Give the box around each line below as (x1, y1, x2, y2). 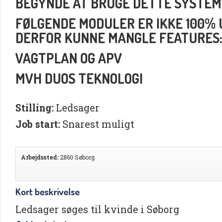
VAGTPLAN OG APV (15, 49, 122, 67)
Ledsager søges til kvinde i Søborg (15, 203, 179, 216)
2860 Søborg (58, 153, 95, 161)
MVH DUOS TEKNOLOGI (15, 69, 143, 87)
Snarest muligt (60, 117, 134, 130)
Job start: (15, 117, 60, 130)
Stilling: (15, 101, 54, 114)
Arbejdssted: (21, 153, 58, 161)
